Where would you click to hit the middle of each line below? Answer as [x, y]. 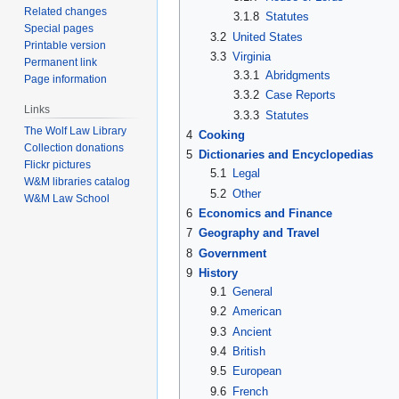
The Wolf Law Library [76, 131]
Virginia [251, 57]
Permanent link [61, 63]
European [256, 371]
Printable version [65, 46]
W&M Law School [67, 199]
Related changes [66, 12]
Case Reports [301, 95]
